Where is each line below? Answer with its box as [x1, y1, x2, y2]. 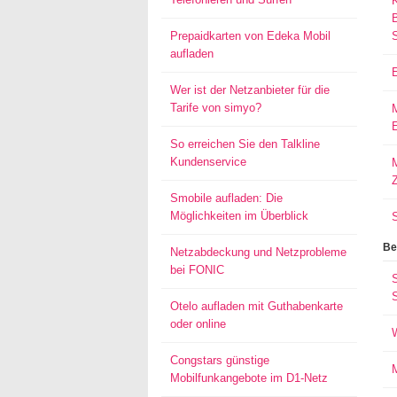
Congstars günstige [170, 354, 269, 367]
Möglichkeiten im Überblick [170, 209, 308, 222]
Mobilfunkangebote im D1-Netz [170, 371, 328, 385]
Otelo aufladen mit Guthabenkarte [170, 300, 343, 313]
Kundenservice [170, 155, 246, 168]
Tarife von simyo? [170, 101, 261, 114]
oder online [170, 317, 226, 331]
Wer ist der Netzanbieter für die [170, 83, 330, 97]
